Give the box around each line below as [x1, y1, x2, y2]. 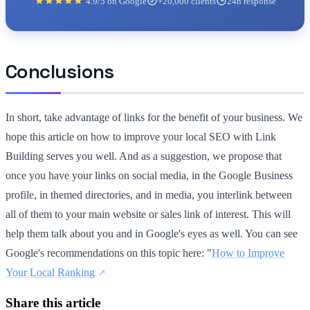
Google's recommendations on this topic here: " [6, 246, 212, 259]
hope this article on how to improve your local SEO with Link [6, 130, 276, 143]
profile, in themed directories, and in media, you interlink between [6, 188, 292, 201]
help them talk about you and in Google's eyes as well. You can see [6, 227, 298, 239]
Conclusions [6, 58, 114, 84]
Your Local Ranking [6, 266, 95, 278]
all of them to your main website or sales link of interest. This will [6, 208, 291, 220]
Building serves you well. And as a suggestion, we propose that [6, 149, 282, 162]
